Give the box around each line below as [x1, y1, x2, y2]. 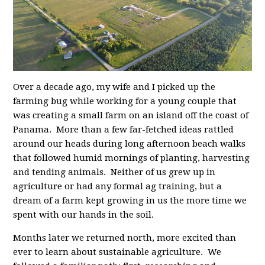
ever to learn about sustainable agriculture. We [13, 246, 222, 257]
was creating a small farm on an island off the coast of [13, 109, 249, 121]
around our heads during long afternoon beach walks [13, 138, 246, 149]
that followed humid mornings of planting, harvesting [13, 152, 250, 163]
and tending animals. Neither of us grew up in [13, 166, 216, 177]
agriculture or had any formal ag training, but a [13, 180, 222, 192]
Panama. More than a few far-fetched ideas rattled [13, 124, 234, 135]
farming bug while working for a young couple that [13, 95, 237, 106]
